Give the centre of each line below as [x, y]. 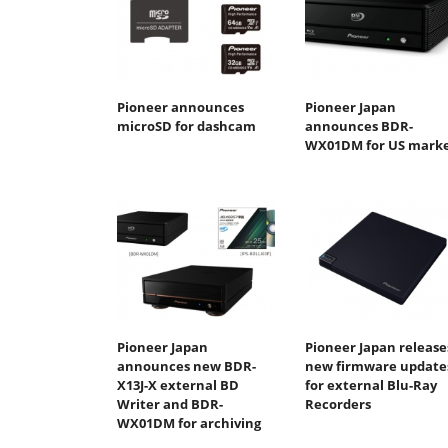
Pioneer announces [180, 106]
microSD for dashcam [186, 125]
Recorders [337, 404]
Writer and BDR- [170, 404]
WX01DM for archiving [189, 423]
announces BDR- [358, 125]
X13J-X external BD [178, 385]
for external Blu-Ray [370, 385]
